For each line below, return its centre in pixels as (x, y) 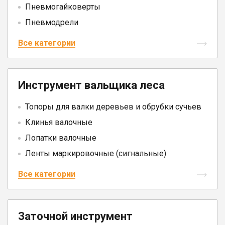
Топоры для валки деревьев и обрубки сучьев (113, 107)
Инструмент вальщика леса (91, 85)
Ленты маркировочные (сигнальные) (96, 154)
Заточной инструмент (75, 216)
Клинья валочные (59, 123)
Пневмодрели (52, 23)
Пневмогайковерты (63, 7)
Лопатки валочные (61, 138)
